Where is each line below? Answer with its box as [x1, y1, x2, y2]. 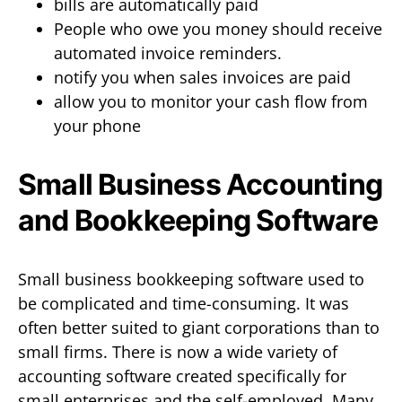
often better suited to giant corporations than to [18, 316, 380, 338]
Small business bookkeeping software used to [18, 267, 364, 290]
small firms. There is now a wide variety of [18, 340, 337, 363]
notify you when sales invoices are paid [54, 66, 351, 88]
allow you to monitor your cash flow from [54, 90, 368, 112]
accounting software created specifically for [18, 364, 346, 387]
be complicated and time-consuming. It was [18, 292, 349, 314]
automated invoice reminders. [54, 41, 282, 64]
